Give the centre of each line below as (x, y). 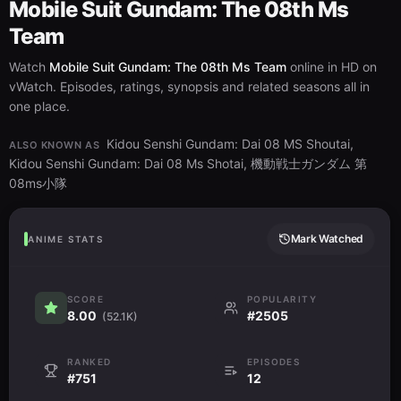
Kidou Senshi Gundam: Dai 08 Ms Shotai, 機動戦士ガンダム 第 (188, 164)
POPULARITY (282, 299)
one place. (39, 107)
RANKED (90, 362)
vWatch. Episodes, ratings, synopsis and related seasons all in (189, 87)
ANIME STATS (66, 239)
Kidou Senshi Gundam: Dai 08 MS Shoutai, (230, 144)
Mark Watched (327, 239)
